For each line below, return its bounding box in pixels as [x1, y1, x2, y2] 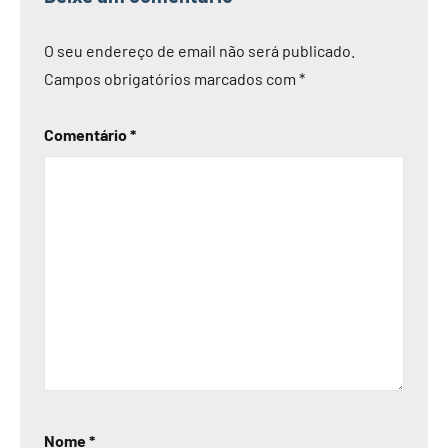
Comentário [44, 125, 130, 145]
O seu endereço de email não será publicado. [44, 41, 355, 61]
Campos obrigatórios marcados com [44, 69, 299, 89]
